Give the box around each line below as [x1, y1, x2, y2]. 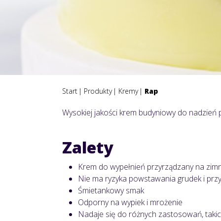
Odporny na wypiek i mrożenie [78, 197, 183, 208]
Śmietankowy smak [78, 185, 144, 196]
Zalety [62, 137, 113, 158]
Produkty [84, 86, 112, 96]
